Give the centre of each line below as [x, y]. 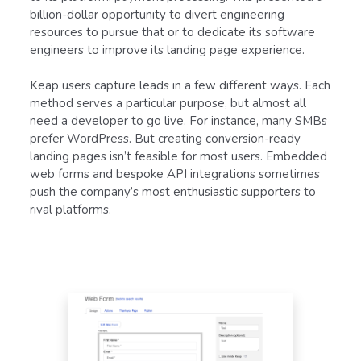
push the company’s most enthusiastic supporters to [173, 191]
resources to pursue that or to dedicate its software [172, 32]
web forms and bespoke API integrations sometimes [175, 174]
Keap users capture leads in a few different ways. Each [180, 85]
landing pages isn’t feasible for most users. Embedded [178, 156]
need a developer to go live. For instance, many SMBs [178, 120]
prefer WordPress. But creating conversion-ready [165, 138]
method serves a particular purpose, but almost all [168, 103]
